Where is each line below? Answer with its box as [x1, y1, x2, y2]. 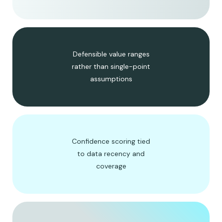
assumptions [90, 74, 132, 84]
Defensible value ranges [72, 50, 150, 59]
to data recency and [77, 149, 145, 159]
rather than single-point [72, 62, 150, 71]
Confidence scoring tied [72, 137, 150, 146]
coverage [96, 162, 126, 171]
